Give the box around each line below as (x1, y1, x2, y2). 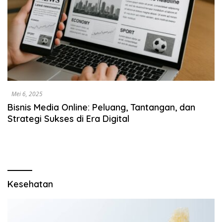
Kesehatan (7, 178, 53, 190)
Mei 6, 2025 (11, 89, 43, 98)
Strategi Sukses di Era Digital (7, 112, 129, 124)
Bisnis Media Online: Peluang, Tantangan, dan (7, 101, 195, 113)
